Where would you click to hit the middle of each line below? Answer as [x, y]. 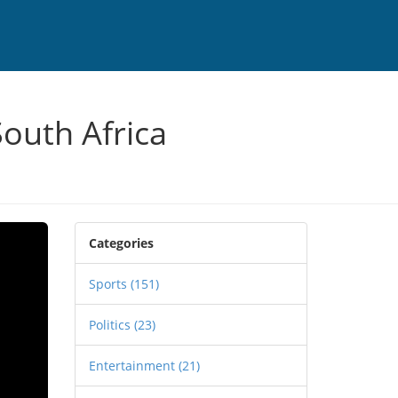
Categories [121, 243]
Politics [111, 325]
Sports [109, 284]
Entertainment [133, 366]
